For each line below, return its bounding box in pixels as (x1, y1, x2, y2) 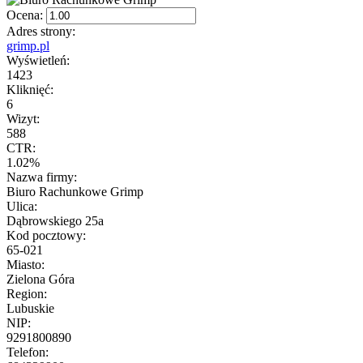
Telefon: (6, 344, 49, 359)
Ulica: (6, 199, 37, 213)
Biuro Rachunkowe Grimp (6, 184, 143, 199)
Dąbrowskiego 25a (6, 213, 104, 228)
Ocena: (6, 7, 43, 22)
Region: (6, 286, 47, 301)
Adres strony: (6, 23, 75, 38)
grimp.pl (6, 38, 49, 53)
